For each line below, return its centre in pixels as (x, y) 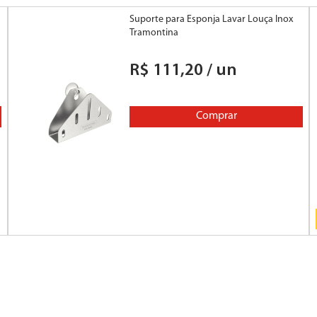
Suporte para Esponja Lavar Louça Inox (211, 20)
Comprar (216, 116)
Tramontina (154, 33)
